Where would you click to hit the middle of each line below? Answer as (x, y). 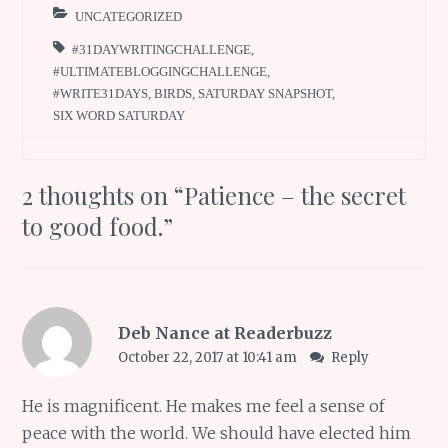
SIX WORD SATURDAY (119, 116)
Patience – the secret (295, 195)
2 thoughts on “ (103, 195)
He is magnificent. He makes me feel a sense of (204, 406)
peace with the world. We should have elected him (217, 433)
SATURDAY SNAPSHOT (265, 94)
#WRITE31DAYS (101, 94)
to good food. (93, 226)
